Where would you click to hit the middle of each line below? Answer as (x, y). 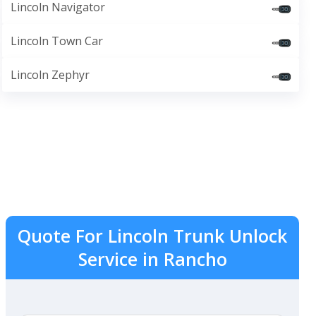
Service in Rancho (152, 259)
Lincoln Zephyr (50, 75)
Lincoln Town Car (56, 41)
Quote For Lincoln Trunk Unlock (152, 236)
